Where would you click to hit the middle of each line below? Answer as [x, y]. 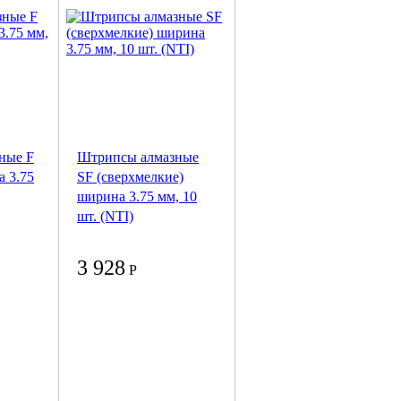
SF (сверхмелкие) [130, 177]
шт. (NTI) [105, 217]
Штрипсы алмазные [138, 158]
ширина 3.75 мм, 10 [137, 197]
